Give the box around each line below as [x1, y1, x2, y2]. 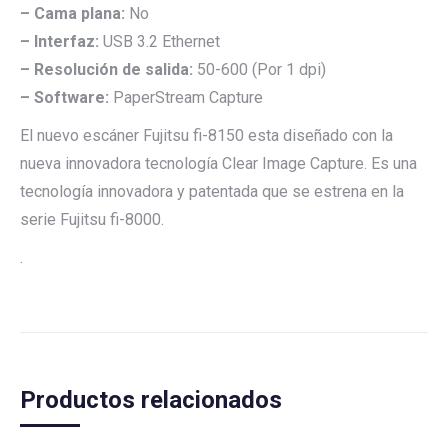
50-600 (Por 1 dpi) [193, 60, 326, 79]
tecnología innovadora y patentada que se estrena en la [20, 182, 404, 201]
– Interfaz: [20, 32, 99, 51]
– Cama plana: [20, 4, 125, 23]
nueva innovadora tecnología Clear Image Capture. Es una [20, 154, 417, 173]
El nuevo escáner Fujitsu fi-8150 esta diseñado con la [20, 126, 393, 145]
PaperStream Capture [109, 88, 263, 107]
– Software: [20, 88, 109, 107]
